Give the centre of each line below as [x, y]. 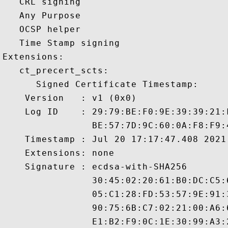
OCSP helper [45, 29]
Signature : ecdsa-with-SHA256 [95, 167]
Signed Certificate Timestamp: [101, 84]
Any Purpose [45, 16]
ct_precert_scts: [56, 70]
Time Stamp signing [64, 43]
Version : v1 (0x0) [70, 98]
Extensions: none [59, 153]
